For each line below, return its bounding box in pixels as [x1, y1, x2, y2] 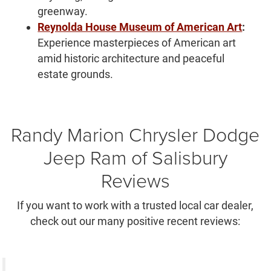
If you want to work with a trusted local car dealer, [17, 199, 254, 212]
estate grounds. [38, 68, 114, 81]
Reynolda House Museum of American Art [38, 21, 243, 34]
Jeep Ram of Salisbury [43, 143, 227, 171]
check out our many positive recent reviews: [30, 215, 241, 228]
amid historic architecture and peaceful [38, 52, 225, 65]
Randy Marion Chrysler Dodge [11, 120, 260, 148]
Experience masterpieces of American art [38, 36, 237, 50]
